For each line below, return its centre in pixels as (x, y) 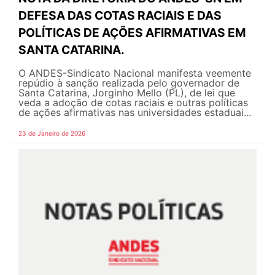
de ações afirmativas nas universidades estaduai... (135, 113)
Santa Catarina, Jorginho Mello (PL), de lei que (127, 93)
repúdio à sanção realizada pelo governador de (129, 83)
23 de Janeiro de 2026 (52, 134)
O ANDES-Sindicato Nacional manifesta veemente (135, 73)
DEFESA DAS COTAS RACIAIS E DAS (120, 16)
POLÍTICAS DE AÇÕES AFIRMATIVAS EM (132, 33)
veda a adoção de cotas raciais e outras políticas (133, 103)
